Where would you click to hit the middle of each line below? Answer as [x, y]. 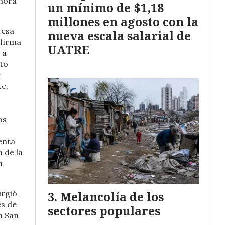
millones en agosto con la [123, 21]
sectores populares [104, 211]
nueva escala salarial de [119, 35]
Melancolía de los [112, 197]
